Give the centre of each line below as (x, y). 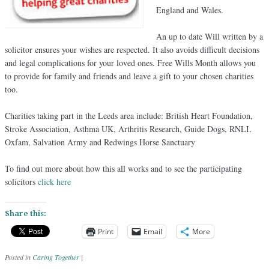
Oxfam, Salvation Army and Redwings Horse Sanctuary (100, 142)
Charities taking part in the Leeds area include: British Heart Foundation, (129, 115)
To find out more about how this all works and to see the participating (123, 168)
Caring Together (56, 257)
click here (54, 181)
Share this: (26, 213)
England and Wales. (190, 10)
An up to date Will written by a (210, 36)
